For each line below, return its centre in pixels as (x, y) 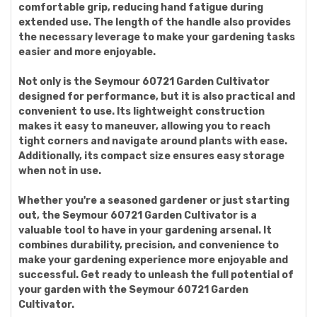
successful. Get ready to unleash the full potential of (156, 275)
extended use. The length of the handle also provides (155, 22)
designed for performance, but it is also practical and (157, 97)
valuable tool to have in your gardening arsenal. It (145, 230)
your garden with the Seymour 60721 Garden (133, 290)
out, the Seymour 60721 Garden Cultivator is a (138, 215)
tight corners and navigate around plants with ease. (153, 141)
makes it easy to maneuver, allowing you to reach (144, 126)
